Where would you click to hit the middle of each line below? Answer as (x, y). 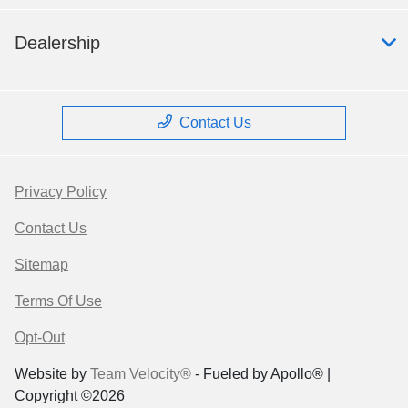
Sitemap (41, 265)
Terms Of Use (58, 301)
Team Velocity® (141, 374)
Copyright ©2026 (70, 396)
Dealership (57, 43)
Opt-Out (40, 338)
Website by (52, 374)
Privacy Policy (61, 192)
